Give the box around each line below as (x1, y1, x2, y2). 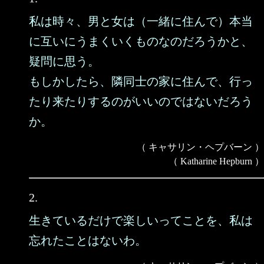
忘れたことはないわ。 (29, 234, 147, 247)
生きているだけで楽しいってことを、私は (29, 214, 253, 227)
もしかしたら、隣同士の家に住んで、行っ (29, 75, 253, 88)
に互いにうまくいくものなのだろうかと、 (29, 35, 253, 48)
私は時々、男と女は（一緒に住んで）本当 (29, 15, 253, 28)
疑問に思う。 (29, 55, 100, 68)
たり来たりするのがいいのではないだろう (29, 95, 253, 108)
